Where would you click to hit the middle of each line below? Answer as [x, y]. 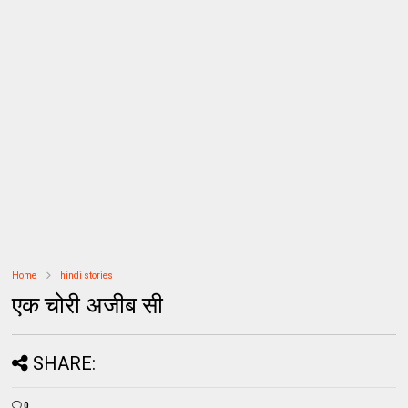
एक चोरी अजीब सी [88, 305]
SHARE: [65, 363]
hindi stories [87, 275]
